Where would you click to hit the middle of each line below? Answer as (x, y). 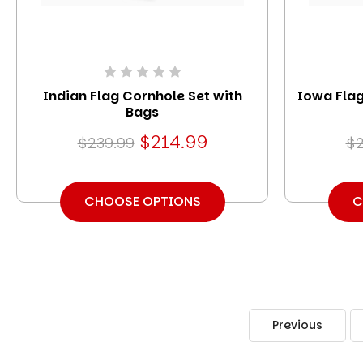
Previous (297, 325)
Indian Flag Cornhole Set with (142, 96)
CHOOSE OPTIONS (142, 201)
